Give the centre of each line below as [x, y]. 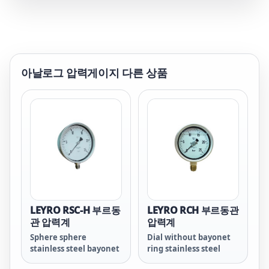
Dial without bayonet [189, 237]
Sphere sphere [58, 237]
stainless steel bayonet [75, 248]
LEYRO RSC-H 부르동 [75, 210]
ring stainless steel [184, 248]
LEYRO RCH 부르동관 [193, 210]
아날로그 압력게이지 [70, 72]
